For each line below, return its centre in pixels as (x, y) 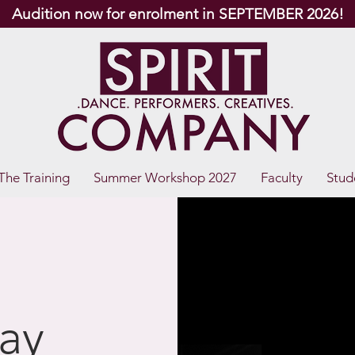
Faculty (282, 177)
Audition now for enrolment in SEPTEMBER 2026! (177, 14)
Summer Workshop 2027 (165, 177)
